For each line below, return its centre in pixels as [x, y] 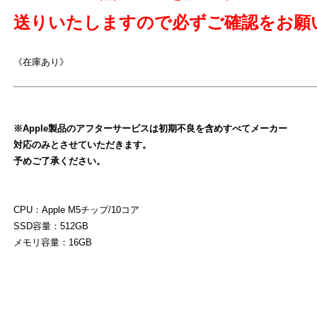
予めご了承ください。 [59, 161]
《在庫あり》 [41, 62]
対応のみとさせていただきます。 [82, 144]
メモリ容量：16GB [53, 242]
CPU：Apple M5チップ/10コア [76, 209]
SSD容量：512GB [51, 226]
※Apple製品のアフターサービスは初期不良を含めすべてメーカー [150, 128]
